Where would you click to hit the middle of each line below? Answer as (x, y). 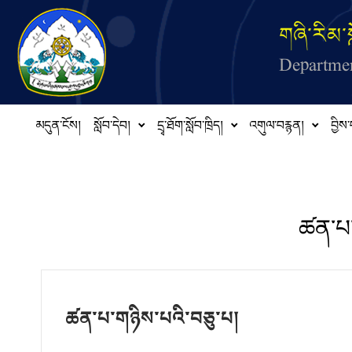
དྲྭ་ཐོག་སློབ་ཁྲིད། (190, 129)
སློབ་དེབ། (112, 129)
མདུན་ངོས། (58, 129)
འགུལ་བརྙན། (277, 129)
